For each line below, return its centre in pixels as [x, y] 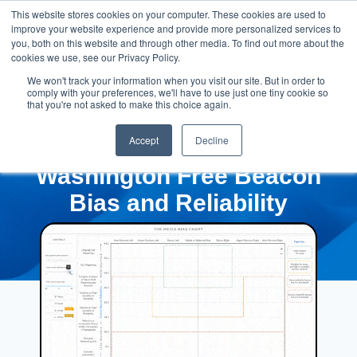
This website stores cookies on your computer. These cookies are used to [169, 14]
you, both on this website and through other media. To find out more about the [178, 43]
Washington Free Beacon [178, 176]
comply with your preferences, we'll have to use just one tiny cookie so [178, 92]
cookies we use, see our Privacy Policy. [96, 57]
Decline [212, 140]
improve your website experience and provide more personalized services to [176, 28]
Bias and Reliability [178, 203]
